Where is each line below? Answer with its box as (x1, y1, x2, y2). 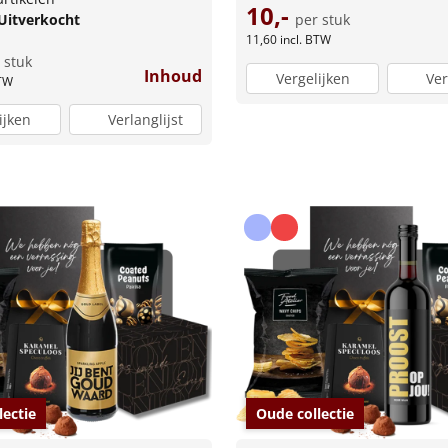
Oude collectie (256, 404, 354, 424)
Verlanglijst (107, 110, 183, 130)
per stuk (295, 10, 350, 30)
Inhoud (144, 64, 202, 87)
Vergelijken (275, 68, 350, 88)
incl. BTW (280, 31, 331, 49)
